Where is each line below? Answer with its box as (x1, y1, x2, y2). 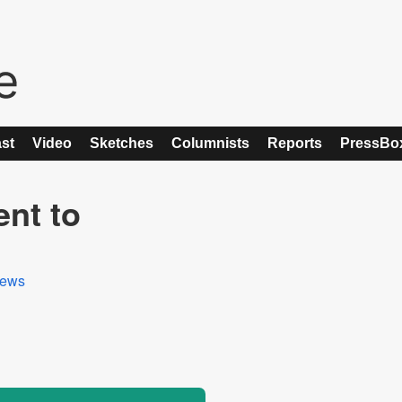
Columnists (171, 135, 249, 151)
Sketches (90, 135, 153, 151)
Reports (267, 135, 322, 151)
